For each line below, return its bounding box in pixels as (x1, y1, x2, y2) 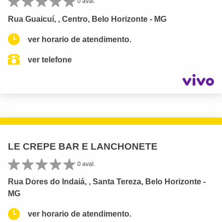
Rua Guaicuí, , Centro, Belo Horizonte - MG (8, 14, 166, 23)
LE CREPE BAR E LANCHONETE (8, 141, 158, 152)
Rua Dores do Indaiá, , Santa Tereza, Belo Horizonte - (8, 177, 206, 186)
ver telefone (28, 55, 72, 64)
